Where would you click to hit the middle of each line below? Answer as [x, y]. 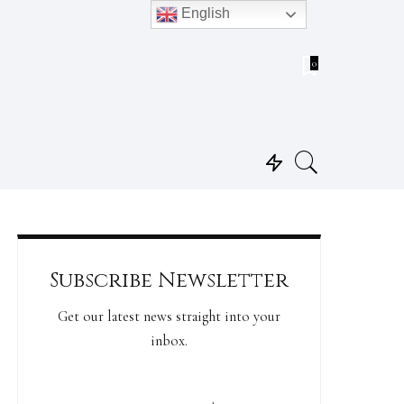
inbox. [170, 340]
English [204, 14]
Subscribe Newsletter [170, 280]
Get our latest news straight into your [170, 316]
